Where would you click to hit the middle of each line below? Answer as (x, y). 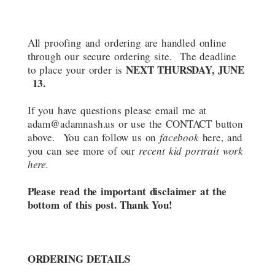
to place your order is (77, 69)
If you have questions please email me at (117, 110)
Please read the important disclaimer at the (127, 191)
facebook (179, 137)
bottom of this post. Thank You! (100, 204)
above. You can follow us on (94, 137)
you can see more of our (83, 150)
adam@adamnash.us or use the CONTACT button (135, 123)
